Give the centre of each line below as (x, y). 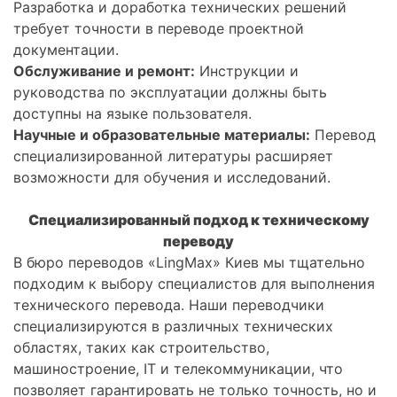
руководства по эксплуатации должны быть (170, 93)
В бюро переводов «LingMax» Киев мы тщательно (189, 263)
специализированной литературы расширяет (173, 156)
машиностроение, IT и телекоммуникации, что (178, 369)
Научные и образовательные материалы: (162, 135)
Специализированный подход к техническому (198, 220)
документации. (66, 50)
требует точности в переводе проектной (159, 29)
